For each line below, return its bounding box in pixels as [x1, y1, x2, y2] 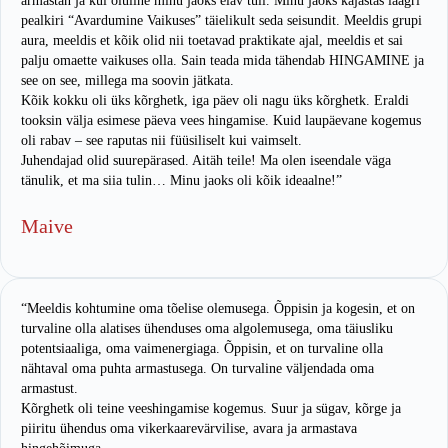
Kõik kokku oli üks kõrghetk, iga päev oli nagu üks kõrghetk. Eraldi [21, 93, 409, 109]
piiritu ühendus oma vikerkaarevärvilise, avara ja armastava [21, 421, 357, 437]
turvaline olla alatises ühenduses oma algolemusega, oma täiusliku [21, 321, 393, 337]
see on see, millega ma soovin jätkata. [21, 73, 234, 89]
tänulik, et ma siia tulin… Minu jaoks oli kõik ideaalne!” [21, 173, 342, 189]
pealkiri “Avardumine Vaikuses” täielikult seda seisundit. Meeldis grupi [21, 13, 422, 29]
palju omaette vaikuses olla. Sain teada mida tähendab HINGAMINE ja [21, 53, 424, 69]
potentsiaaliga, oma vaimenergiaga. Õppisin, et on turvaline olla [21, 341, 383, 357]
